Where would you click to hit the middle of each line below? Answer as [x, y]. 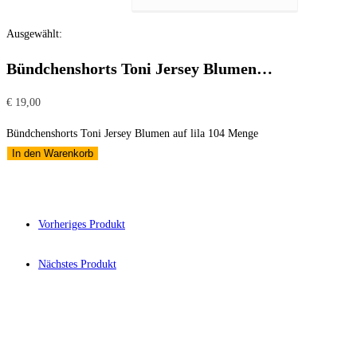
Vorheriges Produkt [82, 225]
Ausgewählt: [34, 34]
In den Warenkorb [53, 154]
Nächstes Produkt [77, 265]
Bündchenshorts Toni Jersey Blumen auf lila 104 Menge [132, 134]
